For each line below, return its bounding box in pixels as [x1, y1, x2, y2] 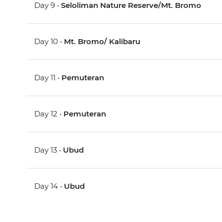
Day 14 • [34, 181, 64, 191]
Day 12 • [34, 109, 64, 119]
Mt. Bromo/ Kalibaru [64, 37, 141, 47]
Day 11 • [34, 73, 62, 83]
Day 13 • [34, 145, 63, 155]
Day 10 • [34, 37, 64, 47]
